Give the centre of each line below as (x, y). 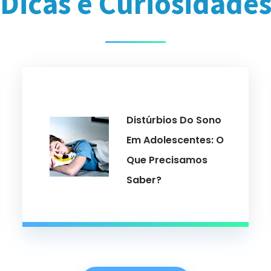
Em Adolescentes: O (175, 140)
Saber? (144, 180)
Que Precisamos (167, 160)
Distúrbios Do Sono (174, 120)
